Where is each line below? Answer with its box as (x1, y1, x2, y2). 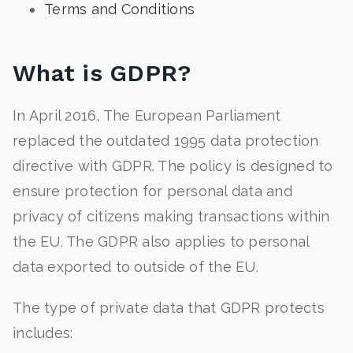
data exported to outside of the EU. (13, 258, 258, 275)
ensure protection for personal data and (13, 183, 292, 199)
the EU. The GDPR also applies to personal (13, 233, 310, 250)
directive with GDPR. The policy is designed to (13, 158, 333, 174)
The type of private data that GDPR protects (13, 299, 325, 316)
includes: (13, 325, 73, 341)
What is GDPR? (13, 59, 191, 87)
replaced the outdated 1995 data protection (13, 132, 319, 149)
